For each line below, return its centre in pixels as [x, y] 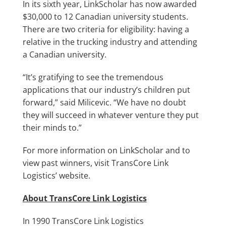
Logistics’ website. [56, 175]
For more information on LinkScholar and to [106, 150]
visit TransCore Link [131, 163]
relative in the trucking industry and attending [110, 42]
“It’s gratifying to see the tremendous [93, 77]
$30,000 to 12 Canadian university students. [105, 16]
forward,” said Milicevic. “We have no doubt [104, 102]
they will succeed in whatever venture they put [110, 115]
